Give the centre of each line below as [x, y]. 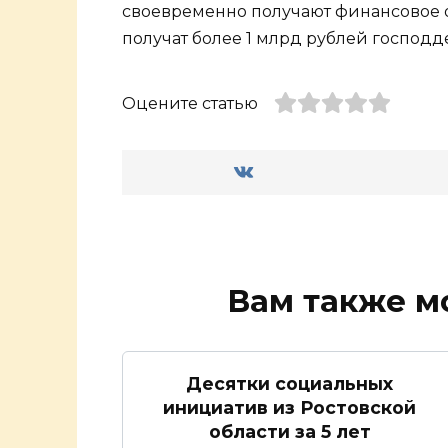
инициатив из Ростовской [289, 407]
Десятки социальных [289, 383]
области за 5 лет [289, 431]
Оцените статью [190, 104]
